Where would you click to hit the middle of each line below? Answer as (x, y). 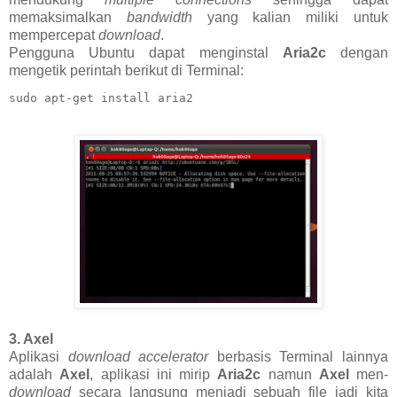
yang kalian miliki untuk (290, 18)
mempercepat (54, 35)
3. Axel (31, 339)
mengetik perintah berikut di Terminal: (126, 71)
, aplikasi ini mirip (154, 375)
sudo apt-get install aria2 (101, 98)
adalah (35, 375)
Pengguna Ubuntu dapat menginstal (146, 53)
